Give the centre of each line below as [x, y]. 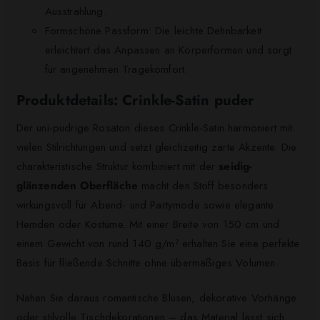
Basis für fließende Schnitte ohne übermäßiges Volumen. [147, 262]
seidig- [235, 166]
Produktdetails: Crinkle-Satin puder [135, 100]
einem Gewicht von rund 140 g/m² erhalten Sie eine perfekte [158, 243]
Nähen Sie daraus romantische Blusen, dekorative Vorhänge [156, 298]
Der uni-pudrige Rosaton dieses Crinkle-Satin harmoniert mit [154, 127]
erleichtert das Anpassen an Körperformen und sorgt [168, 50]
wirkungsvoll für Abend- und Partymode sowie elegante [145, 205]
